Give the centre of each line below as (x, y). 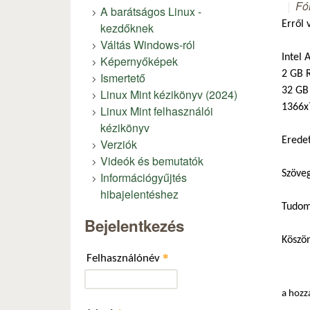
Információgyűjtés (144, 177)
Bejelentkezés (134, 225)
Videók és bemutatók (152, 161)
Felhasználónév (125, 258)
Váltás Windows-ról (148, 44)
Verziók (119, 144)
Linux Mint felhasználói (157, 111)
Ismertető (123, 77)
